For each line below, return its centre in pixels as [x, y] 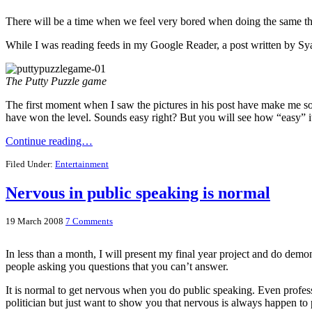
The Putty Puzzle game [56, 81]
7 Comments [89, 221]
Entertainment [82, 164]
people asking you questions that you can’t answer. [117, 267]
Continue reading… [49, 141]
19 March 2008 [34, 221]
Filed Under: [30, 164]
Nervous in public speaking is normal [138, 193]
